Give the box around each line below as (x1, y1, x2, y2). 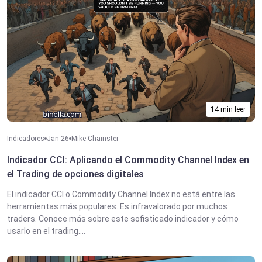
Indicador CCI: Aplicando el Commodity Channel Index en (7, 154, 249, 166)
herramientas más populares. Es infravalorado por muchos (7, 202, 227, 212)
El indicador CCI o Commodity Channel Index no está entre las (7, 189, 235, 199)
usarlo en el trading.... (7, 226, 85, 236)
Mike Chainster (71, 135, 119, 143)
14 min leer (211, 105, 246, 114)
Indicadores (7, 135, 44, 143)
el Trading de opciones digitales (7, 168, 144, 180)
